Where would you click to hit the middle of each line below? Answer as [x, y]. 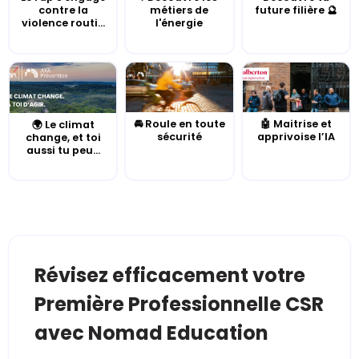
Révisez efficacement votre [170, 275]
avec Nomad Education [151, 333]
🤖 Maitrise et [296, 124]
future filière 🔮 [296, 10]
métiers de [179, 10]
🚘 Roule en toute [179, 124]
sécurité [179, 137]
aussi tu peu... [63, 150]
